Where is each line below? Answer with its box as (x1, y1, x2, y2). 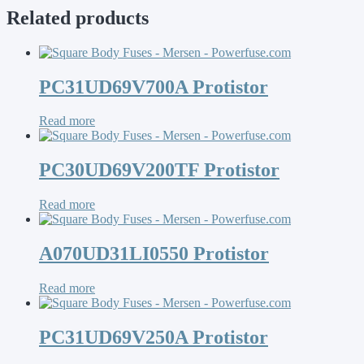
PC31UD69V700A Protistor (39, 76, 268, 97)
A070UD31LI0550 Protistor (39, 243, 269, 265)
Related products (6, 6, 149, 28)
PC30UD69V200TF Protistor (39, 159, 279, 181)
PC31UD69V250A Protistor (39, 326, 268, 348)
